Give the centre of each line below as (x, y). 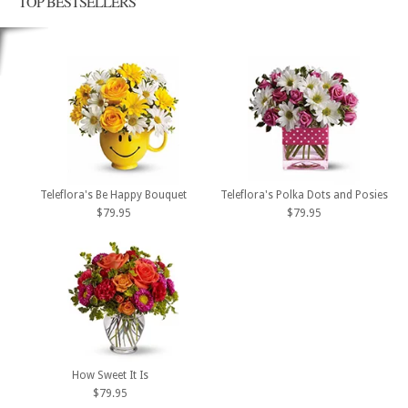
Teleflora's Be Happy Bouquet (113, 195)
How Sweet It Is (110, 375)
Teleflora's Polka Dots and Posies (304, 195)
